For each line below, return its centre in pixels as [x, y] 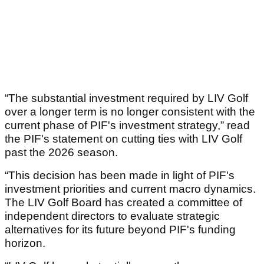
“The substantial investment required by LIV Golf [126, 98]
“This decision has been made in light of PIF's [120, 176]
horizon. [25, 243]
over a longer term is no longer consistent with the [130, 112]
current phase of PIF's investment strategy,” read [127, 126]
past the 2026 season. [63, 153]
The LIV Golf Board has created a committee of [123, 203]
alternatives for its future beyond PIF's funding [120, 230]
